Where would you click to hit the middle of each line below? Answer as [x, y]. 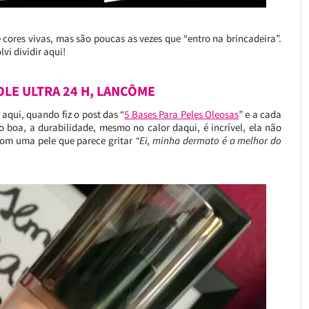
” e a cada [260, 114]
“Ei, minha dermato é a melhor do [208, 140]
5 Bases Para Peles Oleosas [181, 114]
